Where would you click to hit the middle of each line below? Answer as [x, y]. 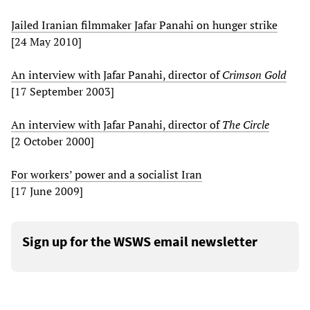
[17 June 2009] [47, 191]
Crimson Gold [254, 75]
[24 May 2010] [48, 42]
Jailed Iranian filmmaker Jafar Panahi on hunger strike [144, 25]
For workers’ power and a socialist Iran [107, 175]
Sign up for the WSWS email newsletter [140, 241]
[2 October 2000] [53, 142]
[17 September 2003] [63, 92]
